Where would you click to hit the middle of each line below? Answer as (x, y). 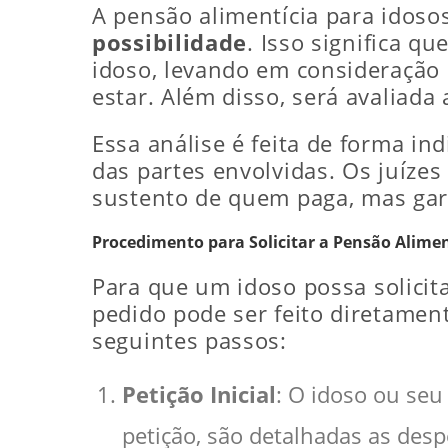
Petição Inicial (199, 394)
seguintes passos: (189, 340)
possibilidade (170, 42)
